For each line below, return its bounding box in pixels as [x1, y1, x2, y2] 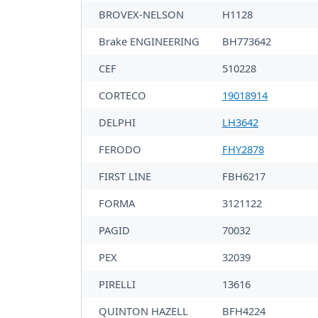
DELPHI [99, 115, 136, 130]
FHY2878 [221, 142, 264, 157]
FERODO [99, 142, 141, 157]
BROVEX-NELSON [99, 7, 184, 22]
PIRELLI [99, 277, 136, 292]
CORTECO [99, 88, 146, 103]
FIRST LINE [99, 169, 151, 184]
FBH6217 [221, 169, 265, 184]
